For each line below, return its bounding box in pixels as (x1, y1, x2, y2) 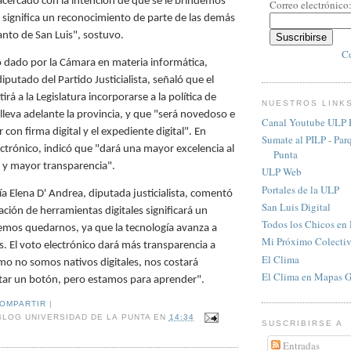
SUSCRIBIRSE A (262, 319, 344, 328)
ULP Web (262, 165, 302, 179)
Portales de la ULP (262, 182, 339, 197)
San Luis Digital (262, 199, 331, 214)
